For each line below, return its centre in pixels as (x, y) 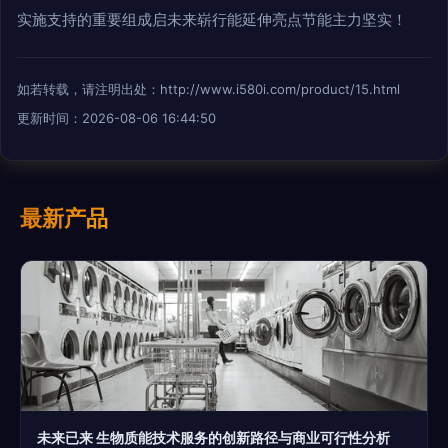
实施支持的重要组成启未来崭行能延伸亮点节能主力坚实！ (212, 20)
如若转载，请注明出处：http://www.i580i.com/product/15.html (208, 89)
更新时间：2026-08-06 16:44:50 (116, 118)
